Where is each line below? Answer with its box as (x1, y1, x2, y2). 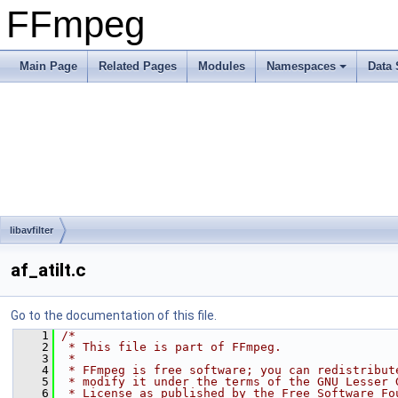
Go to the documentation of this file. (11, 308, 217, 322)
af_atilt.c (11, 259, 86, 281)
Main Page (20, 60, 77, 73)
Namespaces (267, 60, 336, 73)
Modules (198, 60, 245, 73)
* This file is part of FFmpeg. (61, 340, 282, 354)
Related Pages (99, 60, 177, 73)
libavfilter (10, 225, 53, 235)
